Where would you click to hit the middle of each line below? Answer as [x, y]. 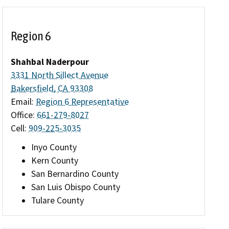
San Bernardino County [75, 174]
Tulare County [58, 200]
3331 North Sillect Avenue [60, 75]
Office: [24, 115]
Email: [24, 101]
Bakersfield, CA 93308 [52, 88]
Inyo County [54, 147]
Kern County [55, 160]
